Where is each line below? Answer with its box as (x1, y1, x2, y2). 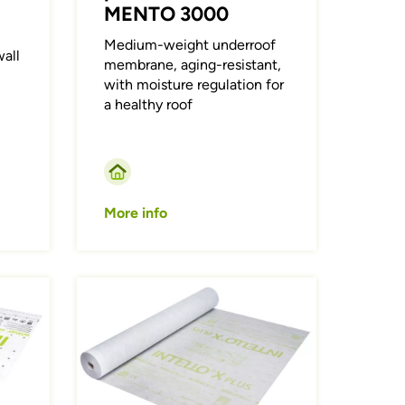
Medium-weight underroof (104, 36, 277, 54)
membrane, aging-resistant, (104, 56, 282, 74)
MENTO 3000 (104, 2, 230, 27)
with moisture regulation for (104, 76, 285, 94)
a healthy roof (104, 96, 193, 114)
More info (104, 204, 168, 222)
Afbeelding (76, 278, 148, 296)
